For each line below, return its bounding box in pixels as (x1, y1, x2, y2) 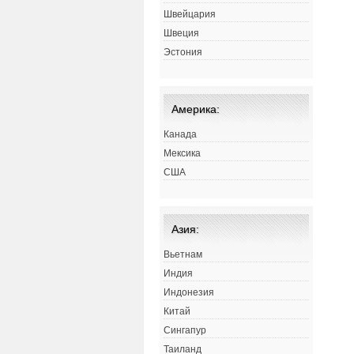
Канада (164, 129, 197, 141)
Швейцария (164, 9, 216, 21)
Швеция (164, 28, 199, 40)
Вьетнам (164, 249, 202, 261)
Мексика (164, 148, 201, 160)
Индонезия (164, 287, 214, 299)
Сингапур (164, 325, 206, 337)
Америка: (171, 103, 220, 116)
